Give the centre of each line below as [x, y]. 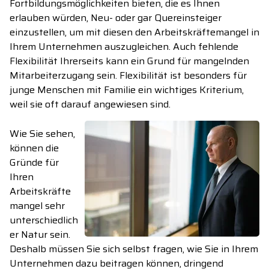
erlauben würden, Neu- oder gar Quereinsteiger [116, 18]
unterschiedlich [44, 220]
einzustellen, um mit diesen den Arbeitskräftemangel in [134, 32]
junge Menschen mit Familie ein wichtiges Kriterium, [127, 90]
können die [34, 148]
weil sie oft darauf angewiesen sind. [90, 104]
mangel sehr [37, 206]
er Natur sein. [40, 235]
